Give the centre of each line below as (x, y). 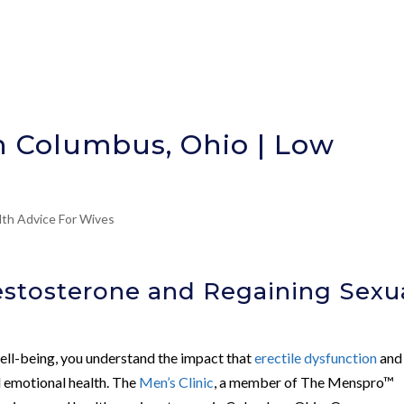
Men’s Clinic (177, 381)
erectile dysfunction (316, 357)
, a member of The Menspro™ (304, 381)
